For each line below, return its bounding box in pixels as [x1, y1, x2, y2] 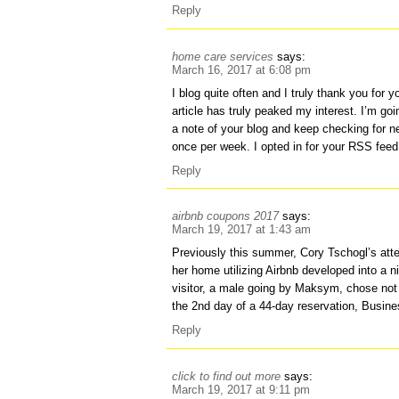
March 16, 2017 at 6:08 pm [172, 62, 312, 77]
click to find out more [172, 369, 281, 383]
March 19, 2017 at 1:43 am [172, 223, 312, 237]
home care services [172, 49, 274, 63]
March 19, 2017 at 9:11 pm [172, 382, 311, 396]
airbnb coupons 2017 [172, 209, 280, 224]
